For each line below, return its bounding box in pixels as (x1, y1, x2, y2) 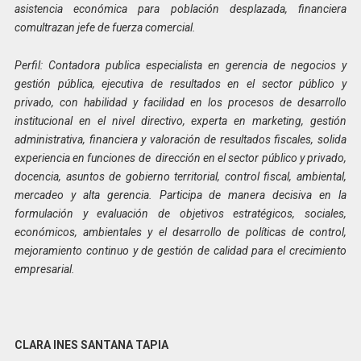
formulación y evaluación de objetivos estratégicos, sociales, (14, 206, 347, 220)
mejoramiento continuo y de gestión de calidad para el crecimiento (14, 243, 347, 257)
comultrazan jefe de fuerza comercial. (14, 21, 198, 35)
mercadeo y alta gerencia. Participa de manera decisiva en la (14, 188, 347, 201)
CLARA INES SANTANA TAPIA (14, 338, 168, 351)
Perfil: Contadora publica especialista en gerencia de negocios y (14, 58, 347, 72)
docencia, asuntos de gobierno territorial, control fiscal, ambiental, (14, 169, 347, 183)
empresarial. (14, 262, 75, 276)
